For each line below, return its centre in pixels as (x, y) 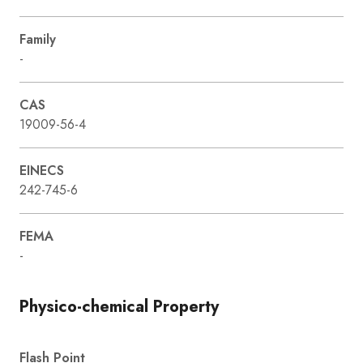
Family (38, 39)
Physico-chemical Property (119, 306)
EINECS (42, 170)
